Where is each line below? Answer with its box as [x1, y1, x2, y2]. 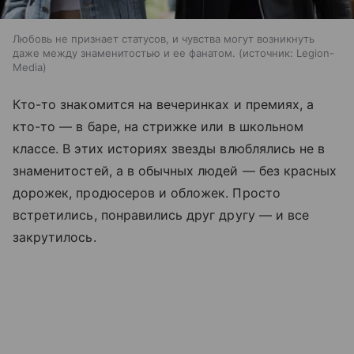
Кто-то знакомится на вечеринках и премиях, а [13, 96, 314, 112]
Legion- [296, 46, 334, 59]
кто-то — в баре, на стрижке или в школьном [13, 118, 304, 134]
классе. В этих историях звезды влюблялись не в [13, 140, 326, 156]
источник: [243, 46, 293, 59]
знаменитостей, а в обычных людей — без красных [13, 162, 337, 179]
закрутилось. [13, 228, 96, 245]
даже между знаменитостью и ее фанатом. [13, 46, 235, 59]
